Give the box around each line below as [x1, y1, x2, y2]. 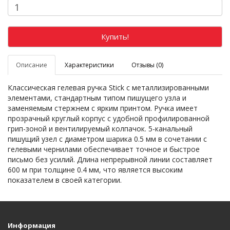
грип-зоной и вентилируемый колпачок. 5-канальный [8, 124, 193, 133]
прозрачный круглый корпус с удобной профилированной [8, 113, 209, 123]
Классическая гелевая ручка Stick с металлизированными [8, 83, 209, 92]
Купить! [101, 31, 129, 42]
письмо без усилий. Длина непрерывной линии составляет [8, 155, 213, 164]
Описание [16, 61, 47, 69]
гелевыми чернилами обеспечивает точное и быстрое [8, 144, 200, 154]
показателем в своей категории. [8, 175, 122, 185]
